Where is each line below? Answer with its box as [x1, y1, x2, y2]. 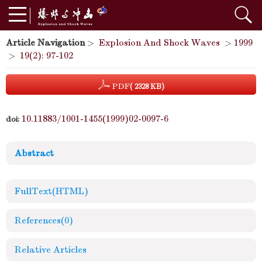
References [15, 215, 61, 226]
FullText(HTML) [15, 186, 88, 196]
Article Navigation [6, 37, 85, 48]
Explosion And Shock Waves [99, 37, 220, 48]
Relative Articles [15, 244, 87, 255]
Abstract [15, 148, 54, 158]
